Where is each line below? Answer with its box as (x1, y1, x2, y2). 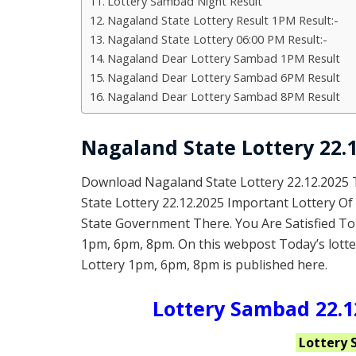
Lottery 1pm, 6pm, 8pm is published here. (81, 255, 327, 273)
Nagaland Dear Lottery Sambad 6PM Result (106, 69, 340, 85)
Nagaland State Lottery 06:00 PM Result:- (106, 31, 327, 47)
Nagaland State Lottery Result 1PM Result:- (106, 12, 339, 28)
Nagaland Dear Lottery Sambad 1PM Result (106, 50, 340, 66)
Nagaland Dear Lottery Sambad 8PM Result (106, 88, 340, 104)
